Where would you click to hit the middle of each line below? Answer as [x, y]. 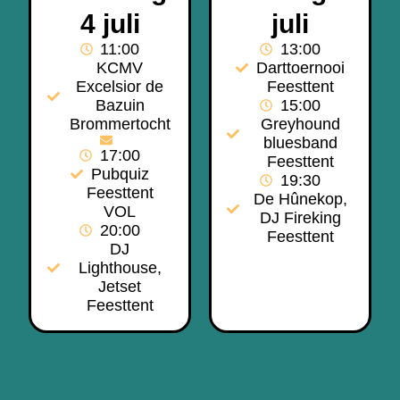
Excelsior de [120, 86]
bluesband [300, 142]
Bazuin [120, 105]
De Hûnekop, [300, 199]
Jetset [120, 286]
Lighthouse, [120, 267]
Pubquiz [120, 174]
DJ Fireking [300, 217]
